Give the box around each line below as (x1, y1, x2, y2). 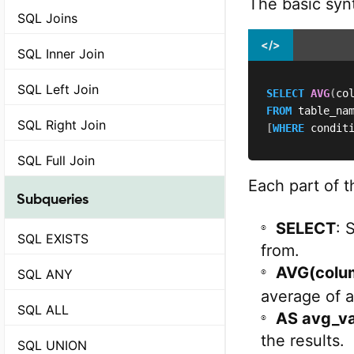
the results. (261, 331, 345, 350)
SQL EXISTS (17, 230, 88, 247)
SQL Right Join (17, 116, 106, 133)
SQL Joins (17, 10, 77, 27)
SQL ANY (17, 265, 73, 282)
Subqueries (17, 190, 88, 207)
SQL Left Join (17, 81, 99, 97)
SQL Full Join (17, 152, 95, 168)
